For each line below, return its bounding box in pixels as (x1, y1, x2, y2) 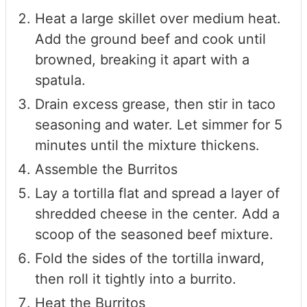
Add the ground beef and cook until (35, 31, 266, 48)
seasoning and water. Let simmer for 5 (35, 116, 282, 134)
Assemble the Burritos (35, 161, 177, 178)
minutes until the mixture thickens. (35, 137, 260, 154)
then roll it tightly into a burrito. (35, 271, 236, 288)
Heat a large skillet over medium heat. (35, 10, 281, 27)
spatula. (35, 72, 86, 89)
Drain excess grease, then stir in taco (35, 96, 275, 113)
